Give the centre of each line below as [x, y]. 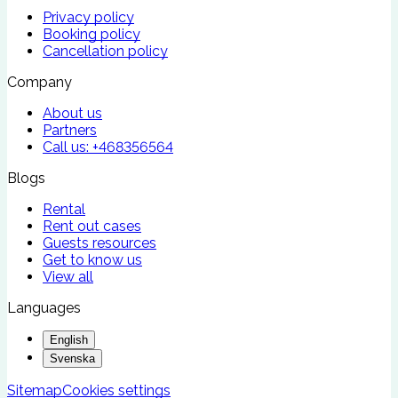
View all [68, 276]
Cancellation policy [105, 51]
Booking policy [92, 34]
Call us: [66, 147]
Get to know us [92, 259]
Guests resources [99, 243]
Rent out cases [92, 226]
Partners [70, 130]
